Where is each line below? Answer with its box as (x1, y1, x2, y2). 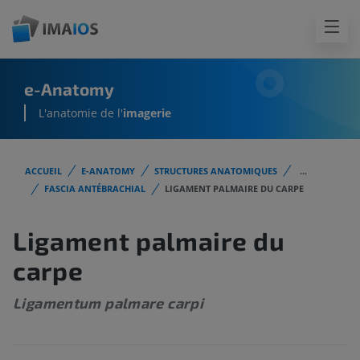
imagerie (123, 105, 171, 121)
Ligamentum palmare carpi (13, 294, 204, 313)
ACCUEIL (25, 165, 62, 177)
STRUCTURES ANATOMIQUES (154, 165, 277, 177)
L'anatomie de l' (39, 105, 123, 121)
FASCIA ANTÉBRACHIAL (44, 182, 145, 195)
